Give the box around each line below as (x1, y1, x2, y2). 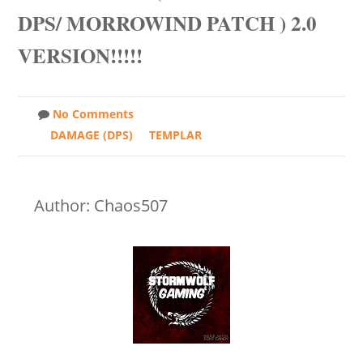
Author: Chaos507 (34, 194, 168, 216)
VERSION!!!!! (18, 41, 143, 70)
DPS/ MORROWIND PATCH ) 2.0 (18, 8, 317, 38)
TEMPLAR (149, 127, 202, 143)
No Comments (53, 106, 134, 122)
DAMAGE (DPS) (50, 127, 133, 143)
